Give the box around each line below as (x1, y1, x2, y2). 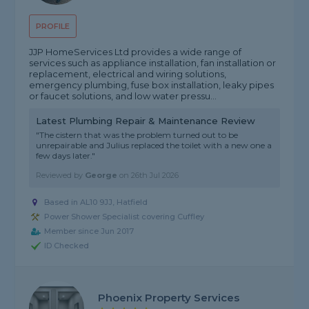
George (85, 170, 118, 181)
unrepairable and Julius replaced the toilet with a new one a (36, 140, 272, 151)
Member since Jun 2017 (44, 226, 134, 237)
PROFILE (36, 21, 70, 32)
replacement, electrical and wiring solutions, (29, 68, 227, 80)
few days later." (36, 150, 96, 161)
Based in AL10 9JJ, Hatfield (44, 197, 148, 208)
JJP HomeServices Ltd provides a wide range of (29, 46, 242, 58)
